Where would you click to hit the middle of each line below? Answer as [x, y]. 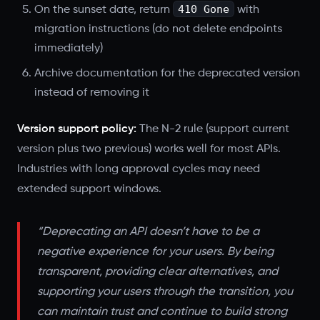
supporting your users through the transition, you [165, 292]
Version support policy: [77, 129]
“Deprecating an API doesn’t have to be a [148, 232]
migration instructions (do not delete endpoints [158, 29]
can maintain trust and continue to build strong [162, 312]
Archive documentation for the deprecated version [167, 73]
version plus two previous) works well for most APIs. [149, 149]
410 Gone [203, 9]
